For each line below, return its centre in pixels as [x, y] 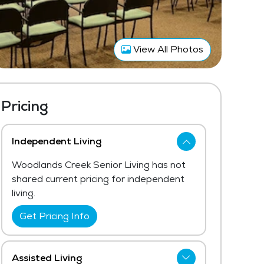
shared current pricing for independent [98, 179]
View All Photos [167, 49]
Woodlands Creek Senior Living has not [99, 165]
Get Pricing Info [55, 216]
